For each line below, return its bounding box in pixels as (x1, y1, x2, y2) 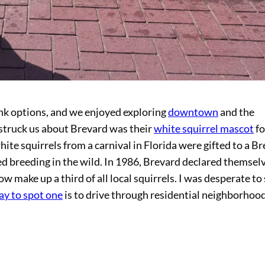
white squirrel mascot (154, 122, 254, 135)
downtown (168, 106, 218, 119)
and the (218, 106, 254, 119)
